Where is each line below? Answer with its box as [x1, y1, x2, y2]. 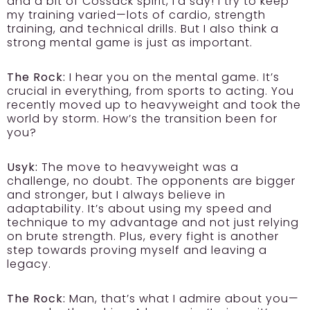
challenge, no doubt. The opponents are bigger [7, 173, 295, 190]
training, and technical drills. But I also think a [7, 21, 279, 37]
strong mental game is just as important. [7, 35, 253, 51]
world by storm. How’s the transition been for [7, 111, 277, 127]
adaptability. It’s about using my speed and [7, 201, 272, 217]
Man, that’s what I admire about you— [66, 291, 299, 307]
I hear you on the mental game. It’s [66, 69, 280, 86]
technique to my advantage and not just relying [7, 215, 299, 231]
